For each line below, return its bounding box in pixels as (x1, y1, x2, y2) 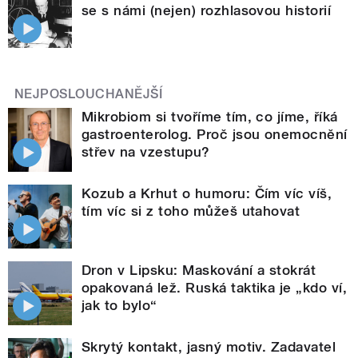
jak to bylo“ (82, 296, 157, 313)
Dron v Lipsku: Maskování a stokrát (82, 261, 316, 278)
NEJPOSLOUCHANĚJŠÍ (14, 86, 163, 101)
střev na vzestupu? (82, 143, 210, 160)
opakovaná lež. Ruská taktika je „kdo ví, (82, 279, 348, 296)
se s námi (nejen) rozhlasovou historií (82, 2, 332, 18)
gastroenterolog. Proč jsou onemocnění (82, 125, 348, 142)
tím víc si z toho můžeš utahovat (82, 202, 300, 219)
